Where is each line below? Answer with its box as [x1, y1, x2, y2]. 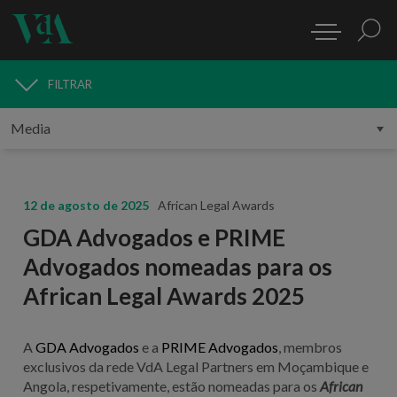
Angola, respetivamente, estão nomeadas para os [22, 377, 317, 394]
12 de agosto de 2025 [22, 197, 149, 213]
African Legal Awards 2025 [22, 281, 305, 310]
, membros [277, 338, 342, 355]
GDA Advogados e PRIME [22, 222, 285, 252]
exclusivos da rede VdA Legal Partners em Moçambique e [22, 357, 369, 375]
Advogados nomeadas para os [22, 252, 332, 281]
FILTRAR [48, 77, 92, 91]
